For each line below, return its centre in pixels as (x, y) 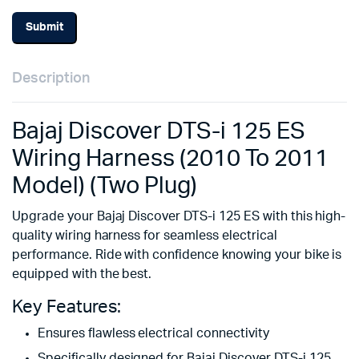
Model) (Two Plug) (105, 186)
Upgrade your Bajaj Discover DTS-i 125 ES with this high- (179, 216)
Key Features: (67, 307)
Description (51, 78)
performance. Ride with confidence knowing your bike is (177, 254)
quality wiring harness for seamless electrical (145, 235)
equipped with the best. (82, 274)
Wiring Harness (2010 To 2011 (170, 159)
